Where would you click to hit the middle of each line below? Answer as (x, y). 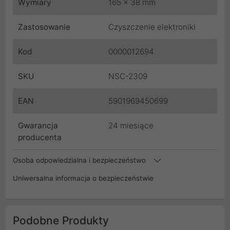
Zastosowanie (44, 27)
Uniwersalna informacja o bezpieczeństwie (83, 178)
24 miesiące (131, 125)
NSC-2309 (128, 76)
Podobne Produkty (61, 220)
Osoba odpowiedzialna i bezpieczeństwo (80, 160)
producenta (40, 137)
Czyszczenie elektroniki (152, 27)
